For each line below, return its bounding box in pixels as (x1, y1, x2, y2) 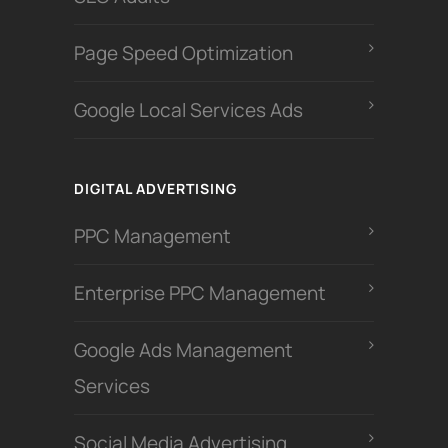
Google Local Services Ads (74, 97, 303, 124)
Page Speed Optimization (74, 40, 293, 67)
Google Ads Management (74, 337, 293, 364)
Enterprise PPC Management (74, 280, 326, 307)
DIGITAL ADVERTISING (74, 179, 237, 199)
